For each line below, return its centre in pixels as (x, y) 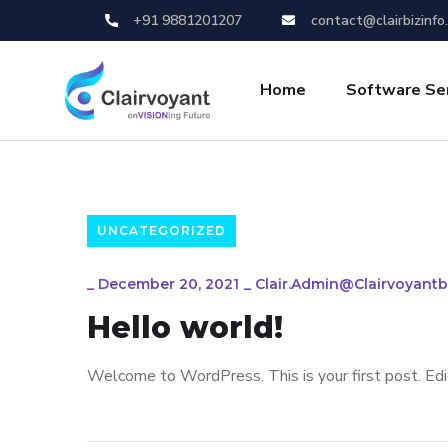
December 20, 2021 (168, 284)
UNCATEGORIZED (161, 230)
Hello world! (185, 327)
